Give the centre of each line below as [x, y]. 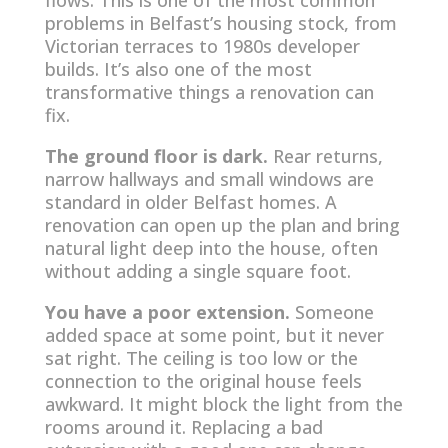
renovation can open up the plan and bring [222, 225]
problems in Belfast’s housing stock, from [220, 23]
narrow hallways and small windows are [209, 179]
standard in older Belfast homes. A [190, 202]
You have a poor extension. [167, 312]
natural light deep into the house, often [211, 248]
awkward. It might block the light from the [223, 404]
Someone [331, 312]
